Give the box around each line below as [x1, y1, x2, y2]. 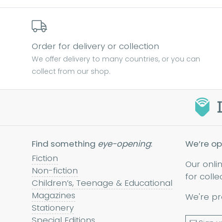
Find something [32, 137, 98, 150]
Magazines [32, 189, 75, 201]
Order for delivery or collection [32, 40, 159, 52]
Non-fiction [32, 164, 78, 176]
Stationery [32, 201, 74, 214]
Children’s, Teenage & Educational [32, 176, 172, 189]
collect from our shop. [32, 66, 110, 76]
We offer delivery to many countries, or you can [32, 54, 200, 64]
